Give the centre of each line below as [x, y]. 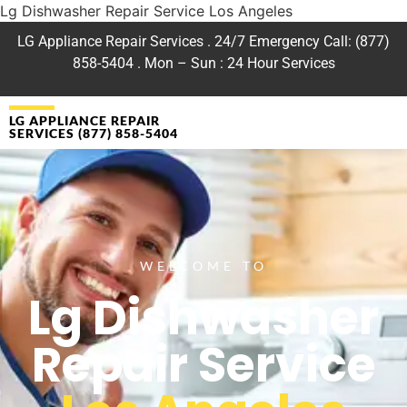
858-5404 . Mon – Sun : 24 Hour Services [203, 63]
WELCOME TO [203, 265]
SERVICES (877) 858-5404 [94, 134]
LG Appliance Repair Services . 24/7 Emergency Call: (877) [203, 41]
